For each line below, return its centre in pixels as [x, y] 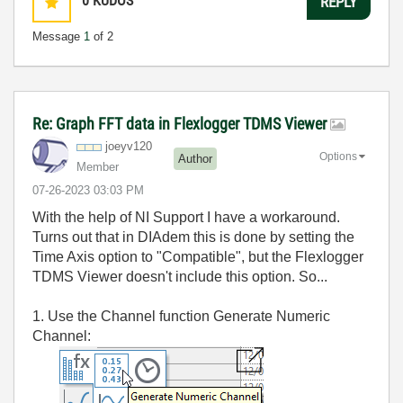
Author [195, 158]
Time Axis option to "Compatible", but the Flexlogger [198, 257]
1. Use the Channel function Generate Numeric [181, 316]
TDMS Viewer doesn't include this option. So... [180, 277]
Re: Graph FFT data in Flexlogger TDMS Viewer [181, 124]
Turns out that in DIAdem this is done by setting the [193, 237]
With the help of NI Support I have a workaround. [186, 217]
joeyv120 [129, 146]
